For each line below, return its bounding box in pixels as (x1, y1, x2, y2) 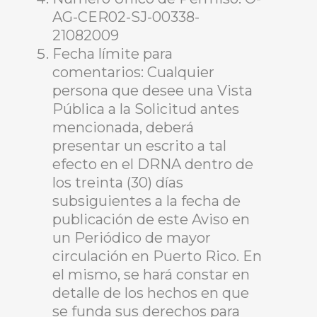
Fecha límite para (52, 45, 173, 62)
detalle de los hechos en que (52, 284, 249, 301)
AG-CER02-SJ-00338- (52, 8, 200, 25)
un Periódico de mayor (52, 229, 211, 246)
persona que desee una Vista (52, 82, 253, 99)
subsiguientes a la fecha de (52, 192, 241, 209)
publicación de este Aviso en (52, 211, 250, 228)
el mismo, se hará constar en (52, 266, 250, 283)
